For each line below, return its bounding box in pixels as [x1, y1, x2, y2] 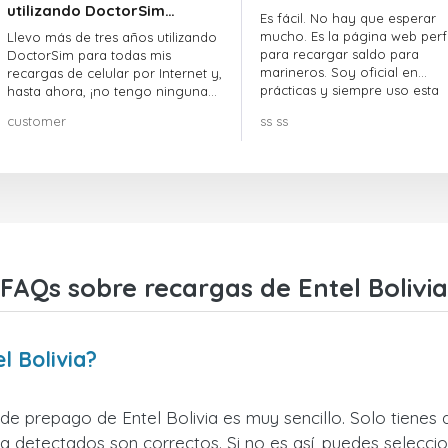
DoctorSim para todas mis [7, 47, 171, 63]
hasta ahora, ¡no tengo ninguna [7, 83, 208, 99]
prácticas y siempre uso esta [259, 82, 439, 98]
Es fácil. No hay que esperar [259, 10, 436, 26]
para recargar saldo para [259, 46, 419, 62]
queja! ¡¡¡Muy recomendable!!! [7, 101, 190, 117]
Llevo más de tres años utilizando [7, 29, 217, 45]
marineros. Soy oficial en [259, 64, 418, 80]
